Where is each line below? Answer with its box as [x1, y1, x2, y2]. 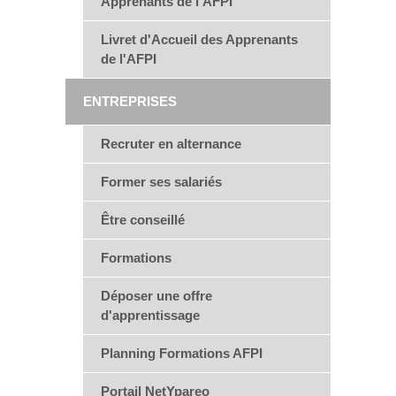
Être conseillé [101, 212, 185, 227]
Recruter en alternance [101, 136, 241, 151]
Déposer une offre [101, 288, 212, 303]
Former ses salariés [101, 174, 222, 189]
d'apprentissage [101, 308, 200, 323]
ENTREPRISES [83, 94, 177, 109]
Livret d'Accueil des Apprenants [101, 32, 298, 47]
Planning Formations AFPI [101, 346, 263, 361]
